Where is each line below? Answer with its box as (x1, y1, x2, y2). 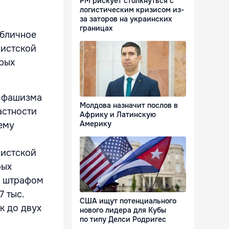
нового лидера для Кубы (80, 205, 166, 215)
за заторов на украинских (80, 14, 172, 24)
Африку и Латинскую (80, 110, 156, 120)
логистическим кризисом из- (80, 5, 184, 15)
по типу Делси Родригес (80, 215, 166, 224)
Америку (80, 119, 111, 129)
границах (80, 24, 112, 33)
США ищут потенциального (80, 196, 176, 206)
